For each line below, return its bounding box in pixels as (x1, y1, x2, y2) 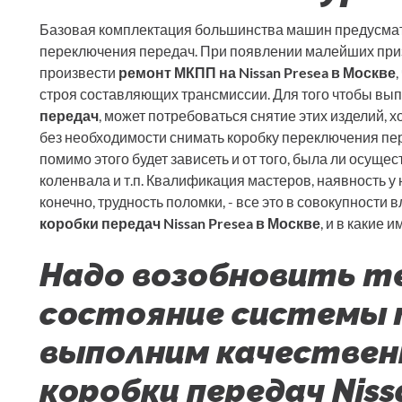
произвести (39, 64, 118, 82)
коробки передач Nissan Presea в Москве (39, 214, 320, 232)
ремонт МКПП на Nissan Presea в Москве (118, 64, 396, 82)
